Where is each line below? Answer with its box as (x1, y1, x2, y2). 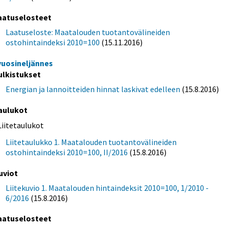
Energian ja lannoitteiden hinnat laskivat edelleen (6, 84, 181, 95)
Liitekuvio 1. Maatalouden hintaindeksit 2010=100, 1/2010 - (6, 182, 209, 193)
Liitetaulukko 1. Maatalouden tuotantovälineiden (6, 137, 177, 148)
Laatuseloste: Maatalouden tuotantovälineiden (6, 27, 170, 38)
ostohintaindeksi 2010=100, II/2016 (6, 147, 128, 158)
